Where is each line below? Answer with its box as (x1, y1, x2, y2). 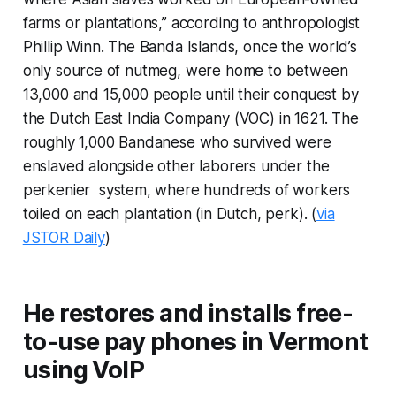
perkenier (22, 181, 91, 200)
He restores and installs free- (22, 299, 354, 329)
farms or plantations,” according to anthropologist (22, 14, 361, 33)
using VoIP (22, 355, 145, 385)
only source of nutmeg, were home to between (22, 62, 348, 80)
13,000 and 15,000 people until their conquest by (22, 86, 359, 104)
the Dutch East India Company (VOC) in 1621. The (22, 110, 359, 128)
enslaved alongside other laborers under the (22, 157, 334, 176)
